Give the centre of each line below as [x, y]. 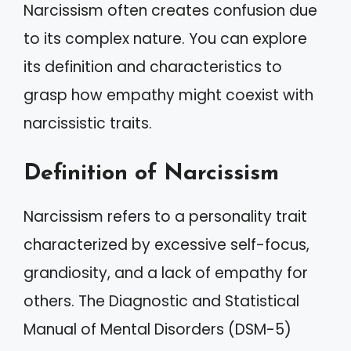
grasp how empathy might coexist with [168, 95]
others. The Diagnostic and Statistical [161, 301]
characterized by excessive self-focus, [166, 244]
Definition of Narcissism [151, 173]
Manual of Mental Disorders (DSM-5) [157, 329]
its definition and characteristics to [153, 67]
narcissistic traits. [88, 123]
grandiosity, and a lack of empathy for [166, 273]
